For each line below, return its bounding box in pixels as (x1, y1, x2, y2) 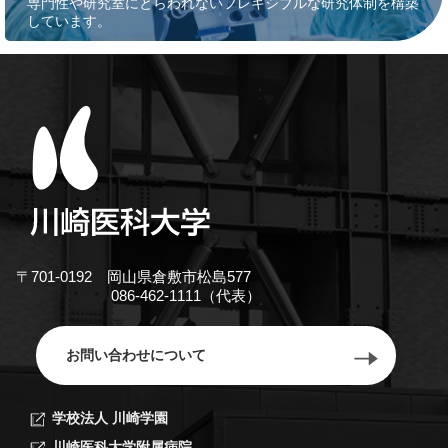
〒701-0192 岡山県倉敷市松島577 (16, 268, 251, 286)
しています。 (26, 12, 111, 29)
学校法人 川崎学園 (52, 410, 169, 427)
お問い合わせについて (66, 347, 206, 364)
